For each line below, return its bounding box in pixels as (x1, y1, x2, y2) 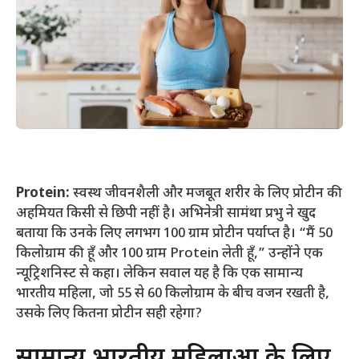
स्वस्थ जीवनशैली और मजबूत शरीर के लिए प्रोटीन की (73, 184, 342, 203)
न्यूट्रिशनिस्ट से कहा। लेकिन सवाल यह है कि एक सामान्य (16, 264, 303, 283)
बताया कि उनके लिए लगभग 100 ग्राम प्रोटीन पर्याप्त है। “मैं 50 (16, 224, 333, 243)
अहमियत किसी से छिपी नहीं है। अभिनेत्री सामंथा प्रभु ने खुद (16, 204, 316, 223)
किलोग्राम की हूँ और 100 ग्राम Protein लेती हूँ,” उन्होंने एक (16, 244, 323, 263)
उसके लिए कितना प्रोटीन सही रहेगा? (16, 305, 202, 323)
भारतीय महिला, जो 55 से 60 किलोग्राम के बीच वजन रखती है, (16, 284, 329, 303)
